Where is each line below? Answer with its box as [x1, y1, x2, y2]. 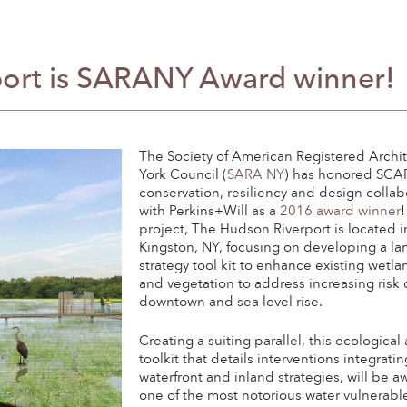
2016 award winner [280, 205, 402, 219]
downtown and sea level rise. [139, 296, 323, 310]
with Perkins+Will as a [139, 205, 281, 219]
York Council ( [139, 169, 228, 183]
